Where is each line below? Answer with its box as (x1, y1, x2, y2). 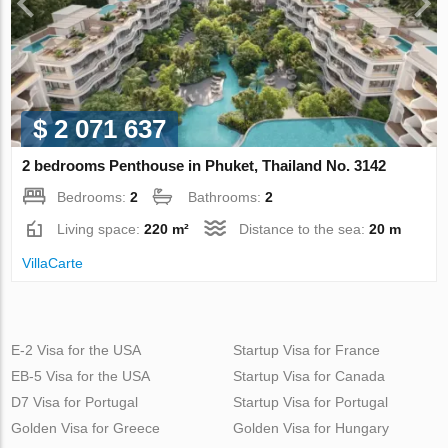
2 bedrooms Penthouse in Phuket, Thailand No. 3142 (22, 156, 387, 174)
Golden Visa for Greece (11, 419, 161, 436)
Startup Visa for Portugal (232, 393, 388, 410)
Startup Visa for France (232, 341, 380, 358)
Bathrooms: (188, 188, 266, 205)
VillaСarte (22, 254, 84, 271)
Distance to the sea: (239, 220, 370, 237)
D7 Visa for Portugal (11, 393, 139, 410)
